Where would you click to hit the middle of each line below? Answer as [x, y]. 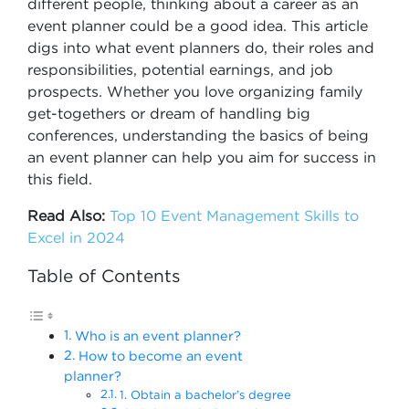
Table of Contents [104, 276]
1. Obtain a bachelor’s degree [205, 394]
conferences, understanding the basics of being [198, 135]
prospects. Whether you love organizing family [195, 91]
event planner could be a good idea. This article [198, 26]
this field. [60, 179]
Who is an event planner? [157, 336]
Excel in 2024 [76, 237]
